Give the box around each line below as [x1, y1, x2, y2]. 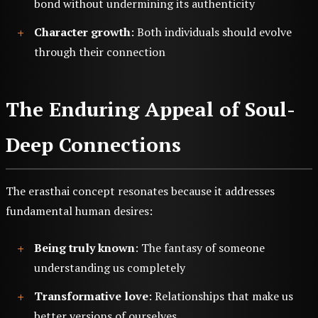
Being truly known [34, 239, 135, 256]
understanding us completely [34, 259, 185, 275]
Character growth [34, 23, 131, 40]
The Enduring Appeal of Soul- [6, 95, 295, 122]
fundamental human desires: [6, 202, 153, 219]
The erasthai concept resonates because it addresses [6, 182, 275, 199]
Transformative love [34, 287, 148, 304]
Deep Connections [6, 131, 181, 158]
